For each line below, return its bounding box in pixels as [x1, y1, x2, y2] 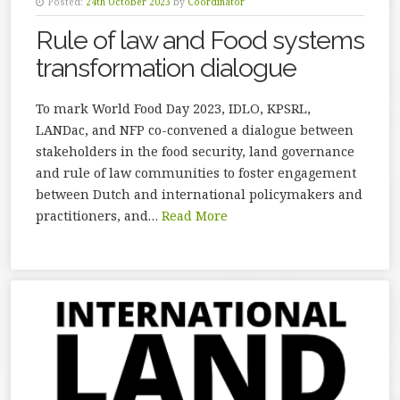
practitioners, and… [36, 206, 162, 224]
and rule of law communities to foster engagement [36, 163, 356, 181]
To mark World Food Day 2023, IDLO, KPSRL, [36, 99, 311, 117]
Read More [162, 206, 228, 224]
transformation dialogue [36, 52, 296, 83]
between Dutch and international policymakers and [36, 185, 362, 203]
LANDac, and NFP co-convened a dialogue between [36, 121, 354, 138]
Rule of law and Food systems [36, 24, 364, 55]
